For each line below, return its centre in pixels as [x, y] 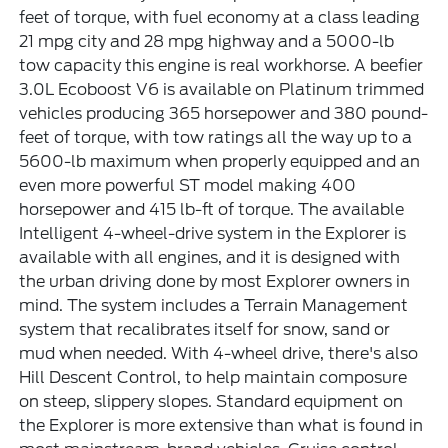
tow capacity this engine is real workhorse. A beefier [221, 65]
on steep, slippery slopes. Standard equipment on [211, 401]
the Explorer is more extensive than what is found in [221, 425]
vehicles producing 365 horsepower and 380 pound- [224, 113]
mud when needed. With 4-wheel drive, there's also [219, 353]
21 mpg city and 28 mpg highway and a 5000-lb [207, 41]
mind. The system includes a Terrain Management [214, 305]
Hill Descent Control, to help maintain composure [213, 377]
